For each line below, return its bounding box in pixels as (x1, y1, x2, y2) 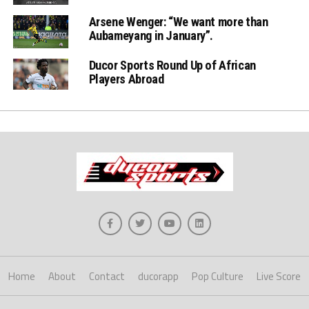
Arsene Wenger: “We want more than (88, 14, 268, 30)
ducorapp (138, 268, 179, 285)
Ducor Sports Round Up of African (88, 58, 256, 73)
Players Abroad (88, 72, 164, 87)
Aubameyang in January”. (88, 28, 214, 43)
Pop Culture (192, 268, 243, 285)
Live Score (257, 268, 301, 285)
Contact (89, 268, 125, 285)
